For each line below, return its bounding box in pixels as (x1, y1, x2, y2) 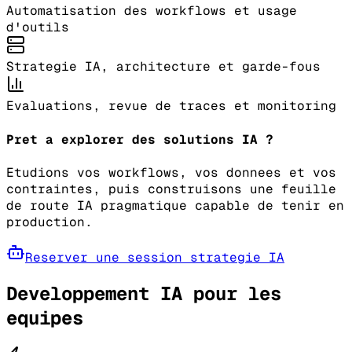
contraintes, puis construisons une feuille (6, 181, 336, 198)
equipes (6, 305, 83, 330)
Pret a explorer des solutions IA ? (6, 130, 273, 148)
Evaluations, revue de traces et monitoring (6, 97, 336, 115)
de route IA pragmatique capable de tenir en (6, 197, 344, 214)
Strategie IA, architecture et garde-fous (6, 58, 321, 75)
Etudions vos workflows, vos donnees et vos (6, 164, 336, 181)
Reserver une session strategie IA (25, 249, 284, 266)
